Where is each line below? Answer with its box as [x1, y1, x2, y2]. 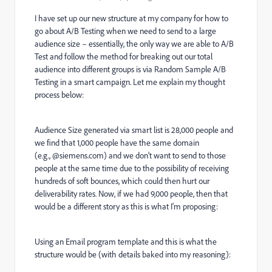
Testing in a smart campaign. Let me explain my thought [35, 76, 225, 87]
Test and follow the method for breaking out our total [35, 51, 212, 62]
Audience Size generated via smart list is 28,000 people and [35, 124, 233, 135]
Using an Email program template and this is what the [35, 236, 217, 247]
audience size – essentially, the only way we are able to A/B [35, 38, 234, 49]
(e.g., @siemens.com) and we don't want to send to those [35, 150, 226, 161]
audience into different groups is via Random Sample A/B [35, 64, 226, 75]
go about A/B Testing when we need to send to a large [35, 25, 216, 36]
